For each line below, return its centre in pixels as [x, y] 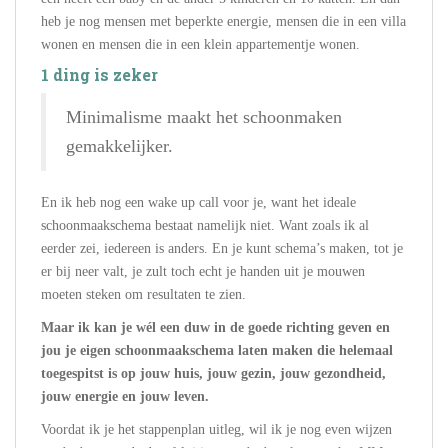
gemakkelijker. [119, 145]
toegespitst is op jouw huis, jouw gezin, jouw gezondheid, [213, 373]
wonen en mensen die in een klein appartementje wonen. [200, 44]
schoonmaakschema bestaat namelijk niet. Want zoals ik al [205, 225]
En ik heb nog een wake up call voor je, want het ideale [198, 202]
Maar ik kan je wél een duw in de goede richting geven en [215, 327]
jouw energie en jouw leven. [127, 396]
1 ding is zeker [99, 74]
